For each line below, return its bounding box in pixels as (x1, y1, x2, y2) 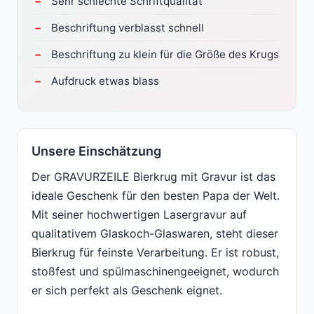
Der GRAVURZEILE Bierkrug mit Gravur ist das (32, 170, 275, 184)
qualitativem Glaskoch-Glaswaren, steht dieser (32, 226, 278, 241)
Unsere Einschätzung (32, 144, 161, 159)
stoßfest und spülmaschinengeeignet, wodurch (32, 264, 279, 279)
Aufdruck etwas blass (51, 74, 159, 88)
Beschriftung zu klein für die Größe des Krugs (51, 48, 279, 62)
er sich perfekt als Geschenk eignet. (32, 283, 222, 298)
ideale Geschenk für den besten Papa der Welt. (32, 189, 280, 203)
